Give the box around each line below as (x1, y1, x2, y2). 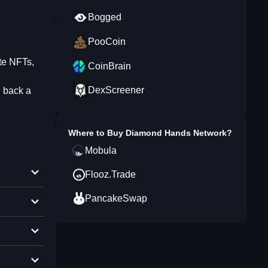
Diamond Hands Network (126, 128, 227, 138)
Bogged (88, 12, 121, 22)
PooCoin (88, 36, 126, 47)
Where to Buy (68, 128, 126, 138)
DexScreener (88, 85, 144, 95)
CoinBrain (88, 61, 131, 71)
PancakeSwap (85, 193, 147, 203)
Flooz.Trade (85, 169, 136, 179)
